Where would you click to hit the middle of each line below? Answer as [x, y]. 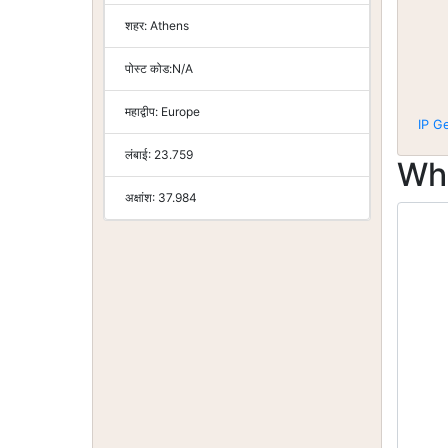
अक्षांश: [141, 197]
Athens [169, 25]
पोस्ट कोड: [148, 68]
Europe [180, 111]
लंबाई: [139, 154]
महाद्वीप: [143, 111]
